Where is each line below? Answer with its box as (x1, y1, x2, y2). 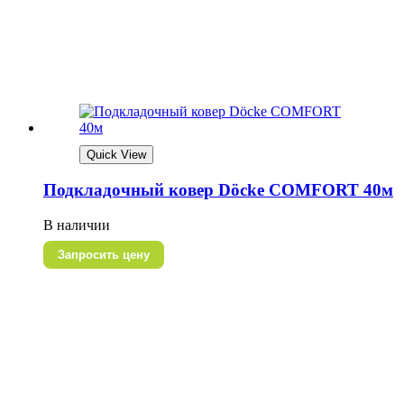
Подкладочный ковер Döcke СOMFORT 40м (43, 180, 393, 200)
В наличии (43, 217, 110, 234)
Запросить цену (58, 248, 150, 262)
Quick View (87, 147, 146, 161)
